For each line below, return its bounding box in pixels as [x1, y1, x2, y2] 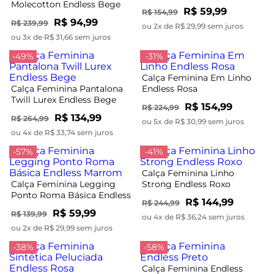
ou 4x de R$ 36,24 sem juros [142, 212, 245, 221]
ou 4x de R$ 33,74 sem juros [11, 127, 113, 137]
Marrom [11, 200, 46, 212]
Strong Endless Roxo [142, 178, 231, 190]
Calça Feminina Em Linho [142, 72, 251, 83]
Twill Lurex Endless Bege [11, 94, 116, 105]
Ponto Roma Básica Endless [11, 189, 131, 201]
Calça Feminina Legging [11, 178, 116, 190]
